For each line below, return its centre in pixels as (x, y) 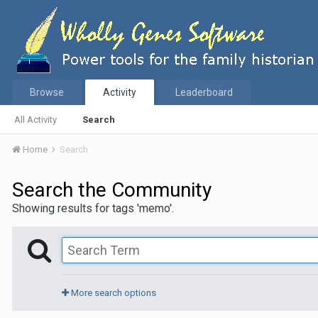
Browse (47, 92)
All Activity (35, 120)
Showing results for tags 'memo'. (93, 208)
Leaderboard (204, 92)
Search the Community (112, 190)
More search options (113, 293)
